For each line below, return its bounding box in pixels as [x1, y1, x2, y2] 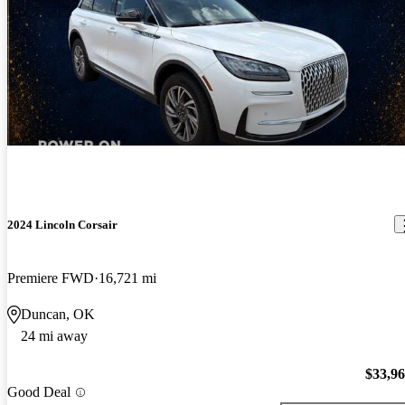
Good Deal [7, 384, 71, 400]
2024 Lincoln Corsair [7, 217, 118, 231]
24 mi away [21, 327, 88, 344]
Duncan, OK [21, 306, 95, 322]
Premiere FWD [7, 269, 94, 286]
